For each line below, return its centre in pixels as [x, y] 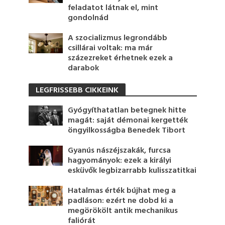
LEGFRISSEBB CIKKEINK [77, 90]
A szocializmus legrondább [118, 38]
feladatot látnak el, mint [113, 8]
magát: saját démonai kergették [128, 120]
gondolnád [88, 18]
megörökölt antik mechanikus [123, 211]
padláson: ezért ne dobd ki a [121, 201]
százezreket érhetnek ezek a [121, 58]
